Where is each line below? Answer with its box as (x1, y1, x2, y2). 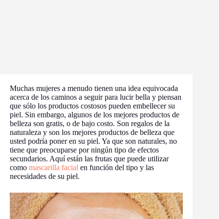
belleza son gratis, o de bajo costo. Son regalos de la (10, 119, 170, 128)
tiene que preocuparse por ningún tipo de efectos (10, 146, 159, 154)
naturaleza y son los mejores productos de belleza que (10, 128, 175, 136)
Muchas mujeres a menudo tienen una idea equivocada (10, 84, 178, 92)
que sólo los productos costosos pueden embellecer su (10, 102, 175, 110)
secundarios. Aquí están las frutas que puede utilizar (10, 154, 169, 163)
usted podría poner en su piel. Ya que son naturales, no (10, 137, 177, 145)
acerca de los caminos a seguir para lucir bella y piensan (10, 93, 181, 101)
